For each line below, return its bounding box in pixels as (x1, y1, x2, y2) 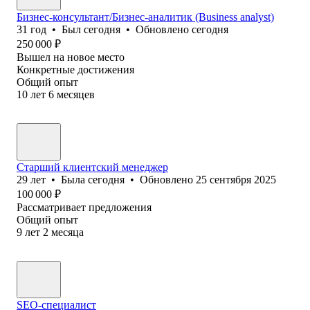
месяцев (57, 88, 95, 100)
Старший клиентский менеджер (17, 161, 168, 173)
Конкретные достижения (17, 63, 134, 75)
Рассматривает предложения (17, 201, 152, 213)
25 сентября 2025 (196, 173, 276, 185)
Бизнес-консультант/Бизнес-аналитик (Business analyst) (17, 10, 274, 23)
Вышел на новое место (17, 51, 125, 63)
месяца (51, 226, 84, 238)
